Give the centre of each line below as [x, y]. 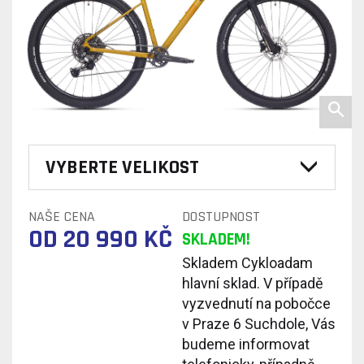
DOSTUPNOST [221, 216]
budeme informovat [246, 344]
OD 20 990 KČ [100, 239]
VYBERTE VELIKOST [122, 167]
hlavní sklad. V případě [253, 283]
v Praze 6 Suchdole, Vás [259, 323]
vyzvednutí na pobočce [256, 303]
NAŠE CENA [62, 216]
